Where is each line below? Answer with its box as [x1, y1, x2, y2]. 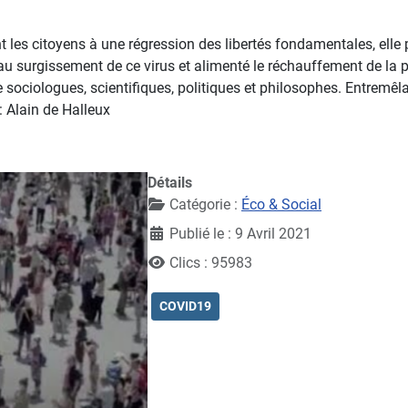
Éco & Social [241, 195, 321, 213]
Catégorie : [166, 195, 241, 213]
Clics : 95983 [169, 253, 252, 271]
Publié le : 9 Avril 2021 [169, 224, 311, 242]
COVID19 [159, 298, 211, 313]
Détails [148, 173, 192, 191]
